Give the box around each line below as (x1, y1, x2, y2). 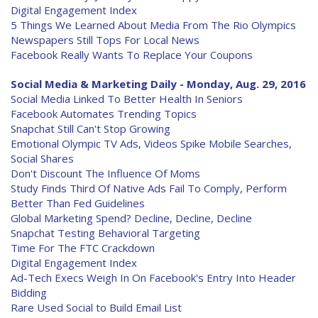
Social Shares (11, 151, 74, 165)
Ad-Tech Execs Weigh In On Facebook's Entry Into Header (11, 270, 296, 285)
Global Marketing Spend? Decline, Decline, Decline (11, 211, 252, 225)
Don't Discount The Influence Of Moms (11, 166, 200, 180)
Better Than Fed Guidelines (11, 196, 145, 210)
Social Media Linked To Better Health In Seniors (11, 92, 243, 106)
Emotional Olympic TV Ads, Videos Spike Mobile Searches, (11, 136, 292, 150)
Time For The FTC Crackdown (11, 241, 155, 255)
